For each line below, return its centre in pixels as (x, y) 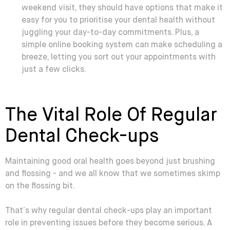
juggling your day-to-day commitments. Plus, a (110, 33)
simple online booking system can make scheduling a (122, 45)
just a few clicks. (54, 70)
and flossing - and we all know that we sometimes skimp (113, 174)
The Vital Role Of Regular (111, 116)
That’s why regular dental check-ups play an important (109, 211)
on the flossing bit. (41, 186)
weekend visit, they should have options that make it (122, 8)
